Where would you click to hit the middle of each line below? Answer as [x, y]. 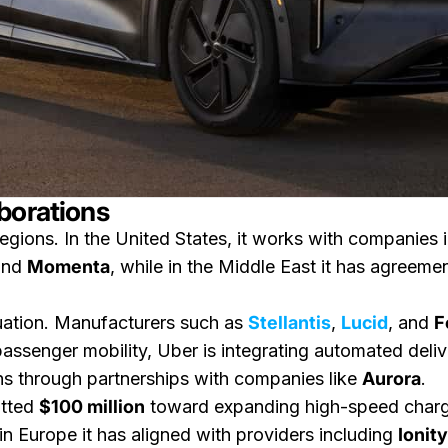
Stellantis [289, 322]
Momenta [68, 266]
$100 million [92, 406]
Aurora [391, 378]
